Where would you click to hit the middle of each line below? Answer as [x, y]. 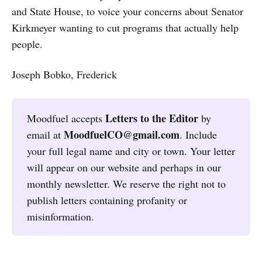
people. [29, 44]
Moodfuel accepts [66, 118]
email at [45, 134]
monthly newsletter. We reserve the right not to [126, 183]
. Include [198, 134]
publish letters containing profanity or [107, 200]
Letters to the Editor [151, 118]
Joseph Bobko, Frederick [64, 75]
